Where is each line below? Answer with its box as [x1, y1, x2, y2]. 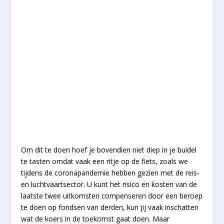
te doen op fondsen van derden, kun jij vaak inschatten [21, 202, 199, 212]
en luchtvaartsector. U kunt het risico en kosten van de [21, 179, 197, 189]
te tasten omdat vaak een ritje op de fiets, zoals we [21, 156, 188, 166]
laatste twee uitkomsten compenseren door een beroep [21, 191, 203, 201]
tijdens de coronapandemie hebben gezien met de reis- [21, 168, 200, 178]
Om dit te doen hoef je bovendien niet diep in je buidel [21, 145, 197, 155]
